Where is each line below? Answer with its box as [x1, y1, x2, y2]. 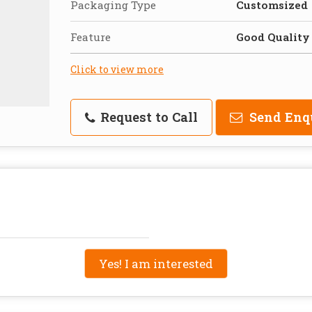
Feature [70, 29, 111, 44]
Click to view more [70, 62, 164, 76]
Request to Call [97, 108, 198, 125]
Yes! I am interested [99, 255, 213, 272]
